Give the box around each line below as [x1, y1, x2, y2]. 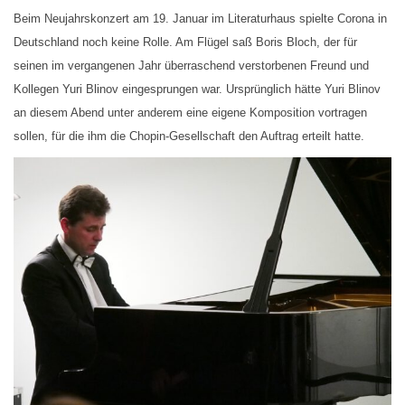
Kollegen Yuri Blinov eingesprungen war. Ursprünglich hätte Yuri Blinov [14, 82, 381, 97]
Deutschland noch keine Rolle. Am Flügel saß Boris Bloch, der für [14, 35, 357, 50]
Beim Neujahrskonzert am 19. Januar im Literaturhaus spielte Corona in [14, 12, 387, 26]
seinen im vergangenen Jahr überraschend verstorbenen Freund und [14, 59, 369, 73]
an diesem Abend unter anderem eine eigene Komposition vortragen [14, 106, 367, 120]
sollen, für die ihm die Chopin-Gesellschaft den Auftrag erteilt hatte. [14, 129, 364, 144]
